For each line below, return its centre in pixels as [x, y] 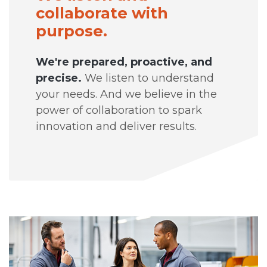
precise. [59, 78]
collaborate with [102, 13]
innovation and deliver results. [117, 127]
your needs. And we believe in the [127, 94]
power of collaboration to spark [119, 111]
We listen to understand [148, 78]
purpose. [72, 31]
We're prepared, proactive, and [124, 62]
